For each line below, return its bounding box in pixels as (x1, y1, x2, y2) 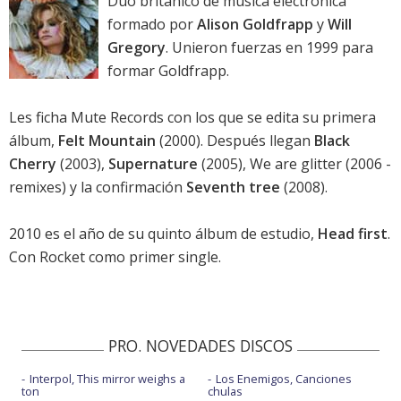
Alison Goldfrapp (197, 14, 313, 35)
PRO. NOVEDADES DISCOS (108, 335, 293, 357)
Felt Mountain (58, 131, 156, 151)
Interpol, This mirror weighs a (30, 371, 185, 388)
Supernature (108, 154, 198, 175)
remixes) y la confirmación (9, 177, 186, 198)
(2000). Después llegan (156, 131, 314, 151)
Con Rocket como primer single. (9, 247, 221, 268)
